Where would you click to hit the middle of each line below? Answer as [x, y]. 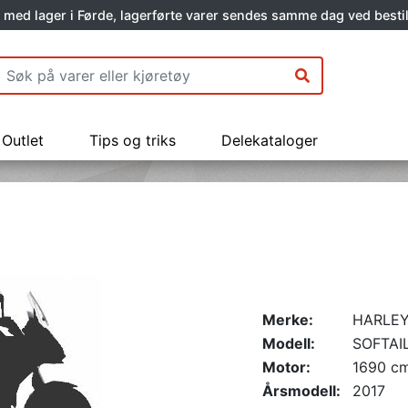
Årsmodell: [301, 391]
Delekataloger [270, 140]
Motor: [286, 367]
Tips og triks [133, 140]
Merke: [287, 320]
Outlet [23, 140]
